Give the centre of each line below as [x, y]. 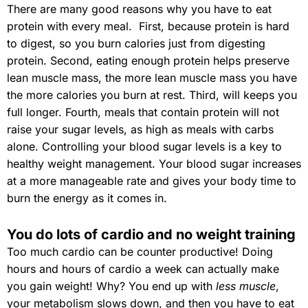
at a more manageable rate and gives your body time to [152, 180]
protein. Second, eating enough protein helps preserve [148, 60]
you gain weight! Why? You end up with [111, 286]
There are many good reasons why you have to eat [139, 9]
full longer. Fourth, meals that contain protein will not [143, 112]
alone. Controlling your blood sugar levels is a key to [144, 146]
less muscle [246, 286]
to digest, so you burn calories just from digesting [136, 43]
